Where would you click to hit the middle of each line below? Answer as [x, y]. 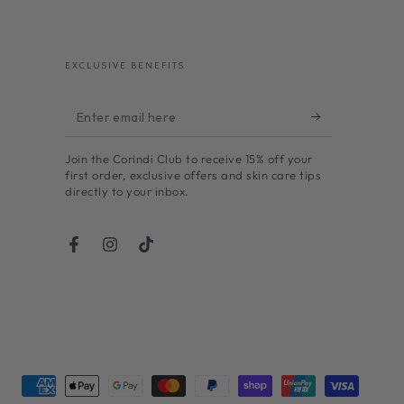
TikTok [165, 254]
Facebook [103, 254]
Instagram [140, 254]
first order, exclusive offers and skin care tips [193, 175]
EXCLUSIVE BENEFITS [125, 65]
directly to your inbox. [127, 191]
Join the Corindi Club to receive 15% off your [189, 159]
